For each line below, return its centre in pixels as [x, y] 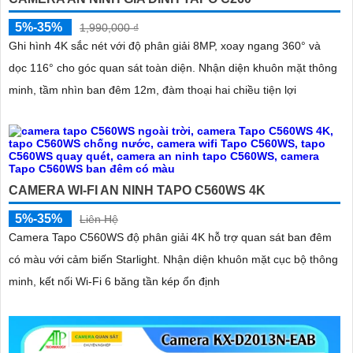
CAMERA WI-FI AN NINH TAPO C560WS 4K [137, 190]
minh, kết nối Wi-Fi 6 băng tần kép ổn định [114, 281]
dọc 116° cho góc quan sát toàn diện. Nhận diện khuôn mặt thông [104, 67]
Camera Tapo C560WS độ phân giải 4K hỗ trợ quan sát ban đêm [170, 237]
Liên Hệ [99, 219]
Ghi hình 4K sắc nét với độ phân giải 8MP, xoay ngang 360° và [165, 45]
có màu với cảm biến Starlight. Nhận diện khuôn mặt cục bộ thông [86, 259]
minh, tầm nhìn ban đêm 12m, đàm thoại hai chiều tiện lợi [152, 89]
